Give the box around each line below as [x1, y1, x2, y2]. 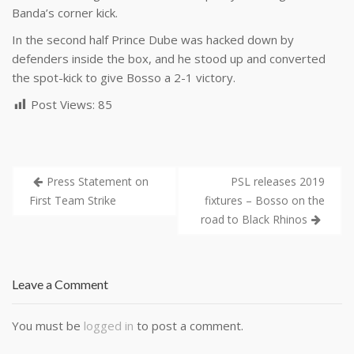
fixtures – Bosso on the [205, 192, 325, 208]
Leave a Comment [12, 276, 108, 292]
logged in [84, 317, 134, 333]
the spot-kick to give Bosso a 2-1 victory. [12, 70, 235, 85]
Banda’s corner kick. [12, 5, 118, 21]
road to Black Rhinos [201, 211, 307, 227]
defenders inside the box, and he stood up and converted [12, 51, 326, 66]
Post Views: [31, 96, 95, 112]
